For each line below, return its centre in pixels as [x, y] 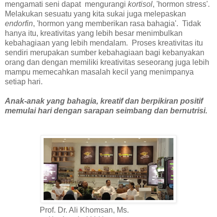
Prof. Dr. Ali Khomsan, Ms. [67, 210]
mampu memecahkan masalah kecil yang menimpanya [99, 72]
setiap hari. [24, 81]
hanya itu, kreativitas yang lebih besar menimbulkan [94, 33]
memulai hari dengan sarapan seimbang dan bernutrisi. [106, 110]
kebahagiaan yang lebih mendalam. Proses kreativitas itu [104, 43]
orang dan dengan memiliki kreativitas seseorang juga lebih [107, 62]
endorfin [19, 23]
